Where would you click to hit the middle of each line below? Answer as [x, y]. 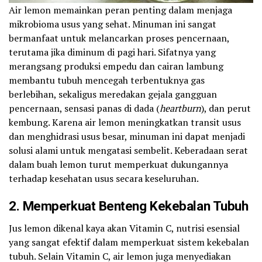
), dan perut [226, 108]
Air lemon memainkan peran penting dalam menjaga [120, 10]
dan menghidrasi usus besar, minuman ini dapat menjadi [127, 137]
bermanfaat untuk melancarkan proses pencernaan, [119, 38]
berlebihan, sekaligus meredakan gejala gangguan [113, 94]
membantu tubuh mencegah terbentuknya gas [107, 80]
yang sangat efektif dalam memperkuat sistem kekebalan [129, 242]
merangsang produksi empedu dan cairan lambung [116, 66]
